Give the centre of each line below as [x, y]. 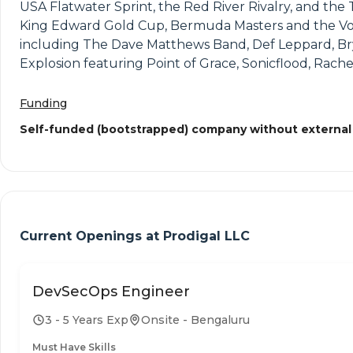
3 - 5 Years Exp [87, 320]
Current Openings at [91, 236]
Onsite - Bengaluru [195, 320]
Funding [43, 103]
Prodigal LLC [206, 236]
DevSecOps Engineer [111, 291]
